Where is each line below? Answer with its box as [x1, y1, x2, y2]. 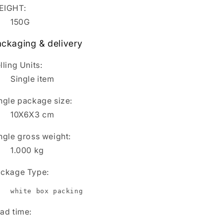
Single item [10, 74, 55, 84]
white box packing [10, 187, 83, 195]
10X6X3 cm [10, 110, 55, 119]
